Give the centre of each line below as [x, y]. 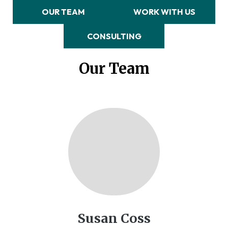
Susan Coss [114, 219]
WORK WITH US [165, 11]
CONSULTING [114, 36]
